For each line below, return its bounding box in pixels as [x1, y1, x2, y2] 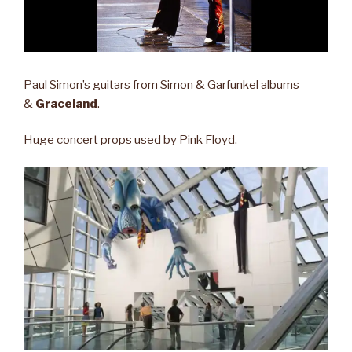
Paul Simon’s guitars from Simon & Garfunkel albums [24, 77, 299, 92]
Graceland [35, 96, 97, 111]
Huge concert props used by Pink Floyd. [24, 133, 237, 148]
